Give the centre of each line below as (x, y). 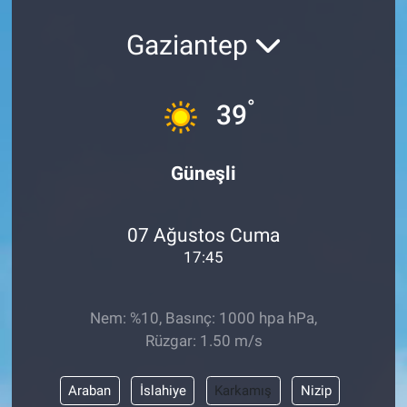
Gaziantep (190, 45)
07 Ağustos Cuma (203, 234)
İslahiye (163, 390)
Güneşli (203, 174)
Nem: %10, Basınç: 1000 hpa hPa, (203, 318)
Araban (89, 390)
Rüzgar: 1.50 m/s (203, 341)
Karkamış (243, 390)
